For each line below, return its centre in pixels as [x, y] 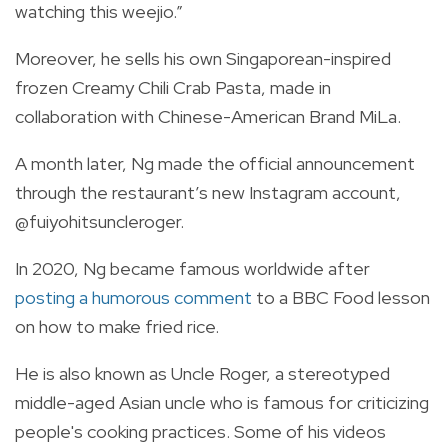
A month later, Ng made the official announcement [215, 164]
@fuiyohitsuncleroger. [99, 222]
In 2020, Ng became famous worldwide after [192, 269]
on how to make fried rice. [117, 327]
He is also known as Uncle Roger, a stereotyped [202, 374]
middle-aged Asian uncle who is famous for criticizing [222, 403]
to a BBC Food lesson [341, 298]
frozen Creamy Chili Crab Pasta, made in [173, 88]
